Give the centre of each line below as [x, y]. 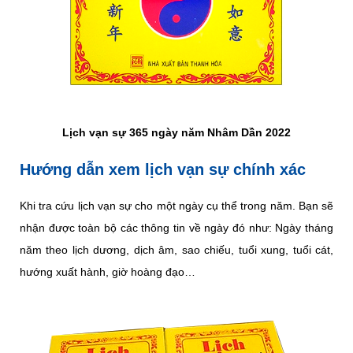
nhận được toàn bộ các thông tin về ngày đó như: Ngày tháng [176, 228]
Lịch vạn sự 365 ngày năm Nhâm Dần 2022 [176, 133]
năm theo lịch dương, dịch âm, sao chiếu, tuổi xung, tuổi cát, [176, 250]
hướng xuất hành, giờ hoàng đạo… [108, 272]
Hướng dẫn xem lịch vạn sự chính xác [163, 170]
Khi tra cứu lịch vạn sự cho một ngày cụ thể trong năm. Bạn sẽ [176, 206]
